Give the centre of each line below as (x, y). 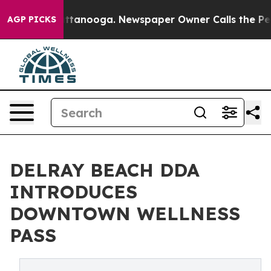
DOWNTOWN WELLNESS (125, 214)
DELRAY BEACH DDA (105, 170)
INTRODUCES (73, 192)
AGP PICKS (32, 19)
